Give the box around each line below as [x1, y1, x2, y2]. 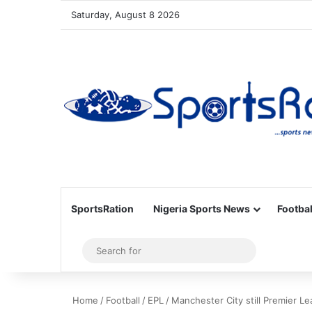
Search [247, 244, 284, 257]
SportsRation [71, 203, 134, 214]
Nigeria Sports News [153, 203, 250, 214]
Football [106, 295, 140, 306]
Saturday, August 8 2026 [71, 9, 180, 20]
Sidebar [77, 244, 118, 258]
